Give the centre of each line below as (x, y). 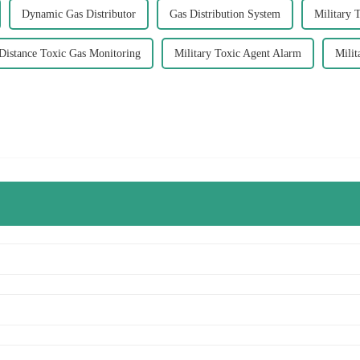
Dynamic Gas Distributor (79, 14)
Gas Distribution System (225, 14)
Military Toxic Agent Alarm (238, 53)
